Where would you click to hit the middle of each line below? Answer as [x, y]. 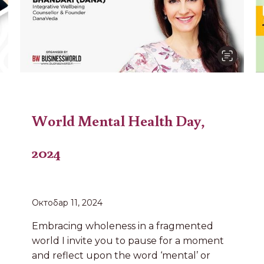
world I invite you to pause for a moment [128, 240]
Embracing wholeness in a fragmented [123, 226]
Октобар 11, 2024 [67, 202]
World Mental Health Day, [119, 120]
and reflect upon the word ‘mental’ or [121, 255]
